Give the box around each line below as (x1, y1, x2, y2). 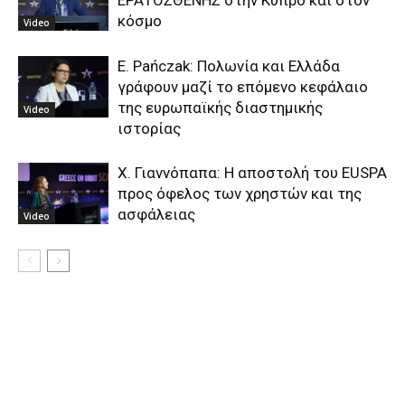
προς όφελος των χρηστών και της (118, 184, 362, 202)
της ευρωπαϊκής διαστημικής (118, 98, 323, 117)
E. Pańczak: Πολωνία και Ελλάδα (118, 56, 340, 75)
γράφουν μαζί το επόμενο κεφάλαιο (118, 77, 368, 96)
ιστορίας (118, 118, 181, 137)
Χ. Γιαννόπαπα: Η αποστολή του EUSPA (118, 163, 387, 182)
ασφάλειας (118, 204, 195, 223)
